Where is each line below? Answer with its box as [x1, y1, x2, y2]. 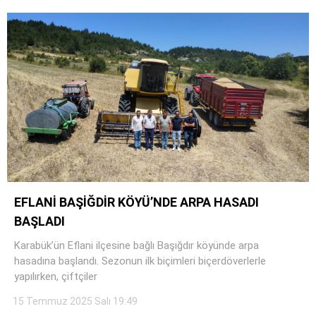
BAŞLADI [14, 214, 65, 229]
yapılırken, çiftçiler [14, 270, 97, 284]
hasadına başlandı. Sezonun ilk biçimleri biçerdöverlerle [14, 255, 266, 268]
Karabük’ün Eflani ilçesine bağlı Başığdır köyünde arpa [14, 239, 259, 253]
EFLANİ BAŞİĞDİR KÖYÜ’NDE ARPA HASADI [14, 195, 259, 210]
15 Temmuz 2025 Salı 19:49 [13, 296, 138, 308]
